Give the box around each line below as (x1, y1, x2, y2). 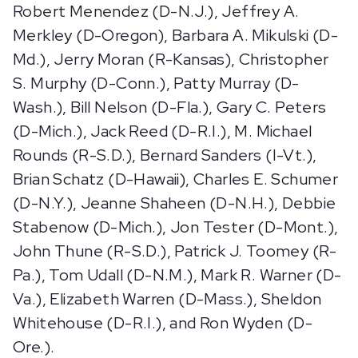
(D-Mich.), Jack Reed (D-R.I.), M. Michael (13, 121, 312, 141)
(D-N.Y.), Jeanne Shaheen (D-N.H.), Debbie (13, 193, 336, 213)
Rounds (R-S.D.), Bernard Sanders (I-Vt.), (13, 145, 317, 165)
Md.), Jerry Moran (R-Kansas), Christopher (13, 49, 329, 70)
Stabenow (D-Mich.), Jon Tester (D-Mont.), (13, 217, 339, 237)
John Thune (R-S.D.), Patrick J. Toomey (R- (13, 241, 337, 261)
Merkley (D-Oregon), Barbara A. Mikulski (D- (13, 25, 339, 46)
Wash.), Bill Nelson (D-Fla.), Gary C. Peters (13, 97, 327, 117)
